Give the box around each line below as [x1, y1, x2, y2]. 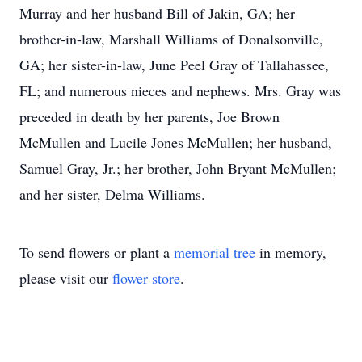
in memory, [255, 242, 326, 262]
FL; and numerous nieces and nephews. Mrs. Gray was [19, 81, 341, 100]
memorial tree [174, 242, 255, 262]
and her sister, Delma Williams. [19, 184, 205, 204]
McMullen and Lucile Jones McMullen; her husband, [19, 133, 332, 152]
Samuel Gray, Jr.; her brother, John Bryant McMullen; [19, 158, 336, 178]
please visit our [19, 268, 112, 288]
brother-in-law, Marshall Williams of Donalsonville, [19, 29, 323, 48]
